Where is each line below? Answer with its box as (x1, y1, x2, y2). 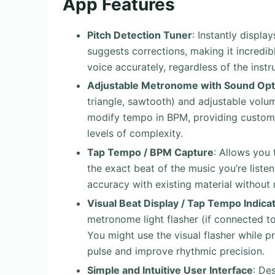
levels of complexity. (87, 127, 183, 140)
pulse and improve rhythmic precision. (87, 244, 265, 257)
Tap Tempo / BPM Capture (87, 146, 214, 159)
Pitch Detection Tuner (87, 28, 192, 41)
